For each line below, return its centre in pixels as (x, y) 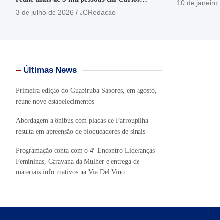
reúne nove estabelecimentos (55, 101)
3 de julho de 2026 (45, 12)
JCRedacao (98, 12)
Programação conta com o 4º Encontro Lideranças (85, 150)
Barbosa (29, 9)
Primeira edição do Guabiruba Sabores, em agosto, (86, 90)
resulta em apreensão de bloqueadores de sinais (81, 131)
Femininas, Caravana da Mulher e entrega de (78, 161)
